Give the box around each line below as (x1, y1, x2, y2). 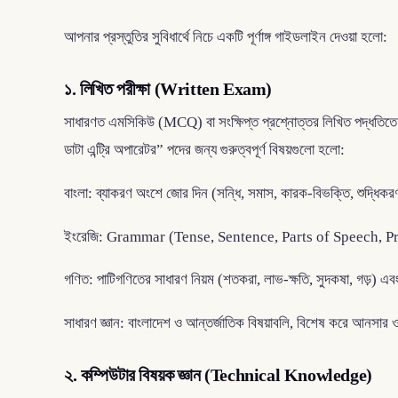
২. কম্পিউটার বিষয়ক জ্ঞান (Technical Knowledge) (64, 364, 372, 385)
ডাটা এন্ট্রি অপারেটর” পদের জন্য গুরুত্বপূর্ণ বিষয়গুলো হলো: (64, 141, 345, 159)
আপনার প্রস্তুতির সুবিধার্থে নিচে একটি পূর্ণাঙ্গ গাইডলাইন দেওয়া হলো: (64, 28, 387, 46)
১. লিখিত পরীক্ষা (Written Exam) (64, 79, 272, 99)
